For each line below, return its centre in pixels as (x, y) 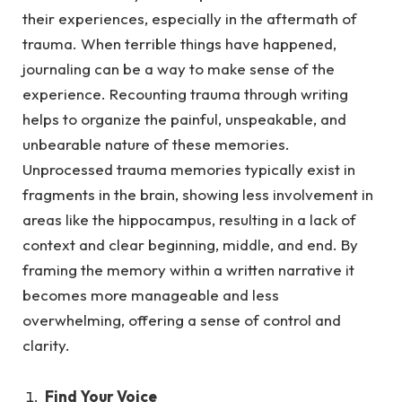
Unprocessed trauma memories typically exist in (189, 170)
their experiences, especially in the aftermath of (190, 19)
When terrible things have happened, (209, 44)
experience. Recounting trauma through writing (185, 94)
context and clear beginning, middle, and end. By (190, 245)
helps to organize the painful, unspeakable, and (184, 119)
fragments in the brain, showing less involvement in (198, 195)
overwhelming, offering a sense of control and (182, 320)
